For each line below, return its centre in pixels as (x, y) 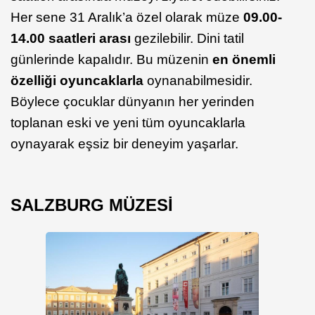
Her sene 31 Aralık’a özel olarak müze (125, 18)
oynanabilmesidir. (198, 81)
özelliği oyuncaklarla (77, 81)
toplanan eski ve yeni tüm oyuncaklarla (128, 123)
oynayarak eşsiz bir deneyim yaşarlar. (124, 144)
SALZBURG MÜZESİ (92, 205)
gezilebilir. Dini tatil (187, 39)
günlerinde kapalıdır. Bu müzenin (110, 60)
